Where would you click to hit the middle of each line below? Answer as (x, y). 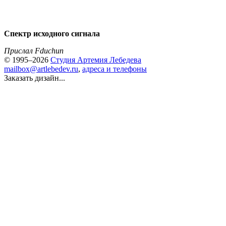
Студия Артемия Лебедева (96, 60)
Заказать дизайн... (35, 78)
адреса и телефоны (115, 69)
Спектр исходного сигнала (52, 34)
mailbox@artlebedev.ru (41, 69)
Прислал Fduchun (34, 51)
